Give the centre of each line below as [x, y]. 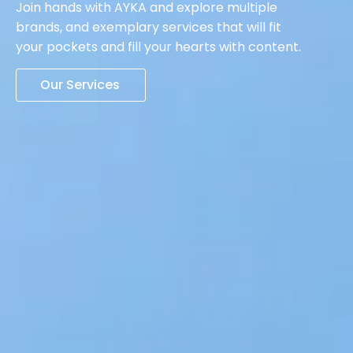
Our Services [80, 84]
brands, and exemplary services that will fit [149, 28]
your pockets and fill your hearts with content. [158, 47]
